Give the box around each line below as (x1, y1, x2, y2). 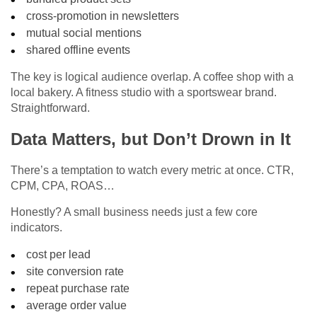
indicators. (11, 221, 62, 234)
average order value (26, 299, 127, 312)
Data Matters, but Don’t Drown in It (11, 129, 291, 149)
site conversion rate (26, 265, 125, 278)
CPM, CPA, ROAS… (11, 180, 115, 192)
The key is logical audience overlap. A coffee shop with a (11, 71, 294, 83)
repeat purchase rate (26, 282, 130, 295)
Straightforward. (11, 102, 90, 115)
